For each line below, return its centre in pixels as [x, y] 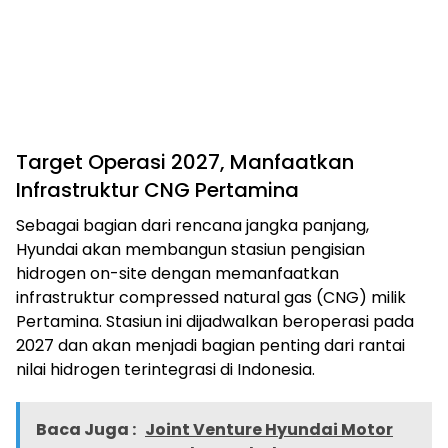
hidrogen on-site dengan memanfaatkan [177, 273]
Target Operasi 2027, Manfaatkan [185, 161]
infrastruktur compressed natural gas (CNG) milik [211, 297]
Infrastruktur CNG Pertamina [157, 189]
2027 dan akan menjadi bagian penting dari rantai [210, 345]
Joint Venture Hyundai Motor [269, 429]
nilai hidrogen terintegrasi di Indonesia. [165, 369]
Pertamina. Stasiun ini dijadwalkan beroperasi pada [215, 321]
